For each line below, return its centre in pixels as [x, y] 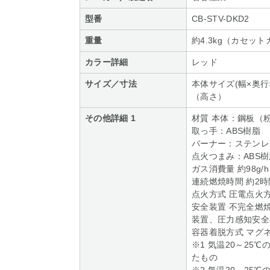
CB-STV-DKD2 [221, 19]
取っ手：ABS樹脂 [226, 131]
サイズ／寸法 [111, 84]
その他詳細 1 [111, 118]
